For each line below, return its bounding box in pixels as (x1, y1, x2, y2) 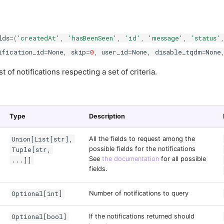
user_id (101, 47, 128, 56)
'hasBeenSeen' (67, 33, 117, 42)
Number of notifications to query (89, 189, 188, 197)
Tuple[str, (11, 144, 51, 154)
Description (89, 112, 125, 120)
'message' (148, 33, 183, 42)
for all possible (159, 154, 206, 162)
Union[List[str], (11, 134, 73, 143)
